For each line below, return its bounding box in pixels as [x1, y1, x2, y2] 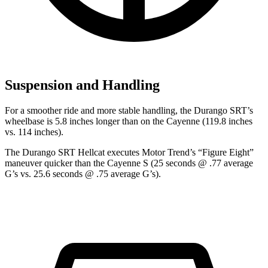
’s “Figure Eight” [190, 147, 254, 158]
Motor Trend [142, 147, 190, 158]
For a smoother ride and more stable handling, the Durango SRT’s [5, 105, 253, 116]
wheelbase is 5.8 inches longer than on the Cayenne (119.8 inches [5, 116, 252, 127]
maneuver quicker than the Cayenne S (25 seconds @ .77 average [5, 158, 253, 169]
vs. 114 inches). [5, 127, 63, 138]
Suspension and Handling [5, 77, 160, 93]
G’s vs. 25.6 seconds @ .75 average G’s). [5, 169, 161, 179]
